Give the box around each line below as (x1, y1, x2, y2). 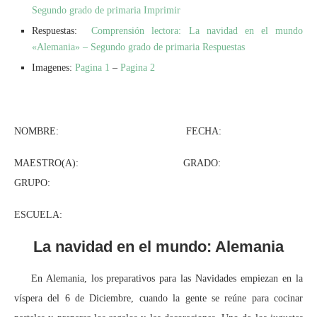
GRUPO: (14, 177, 50, 188)
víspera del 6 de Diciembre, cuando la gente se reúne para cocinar (14, 292, 303, 304)
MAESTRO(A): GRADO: (14, 157, 275, 168)
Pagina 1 (72, 62, 110, 73)
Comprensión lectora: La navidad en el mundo (91, 25, 303, 36)
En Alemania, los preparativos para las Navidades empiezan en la (14, 272, 303, 284)
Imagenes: (32, 62, 72, 73)
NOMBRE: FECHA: (14, 125, 221, 137)
